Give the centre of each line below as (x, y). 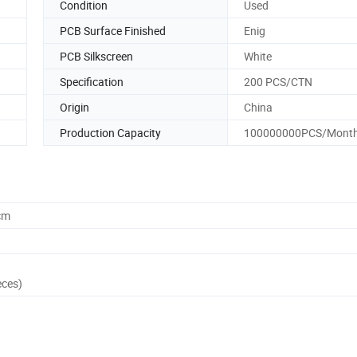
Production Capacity (110, 132)
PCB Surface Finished (113, 30)
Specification (92, 81)
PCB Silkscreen (96, 56)
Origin (75, 107)
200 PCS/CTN (278, 81)
